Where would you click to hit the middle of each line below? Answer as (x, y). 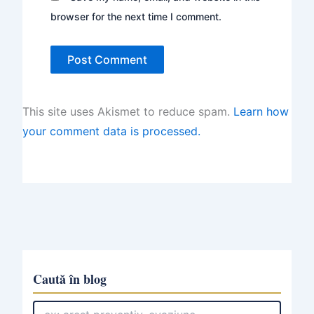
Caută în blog (69, 279)
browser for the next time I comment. (136, 16)
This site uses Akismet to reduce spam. (128, 111)
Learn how (261, 111)
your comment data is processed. (111, 131)
